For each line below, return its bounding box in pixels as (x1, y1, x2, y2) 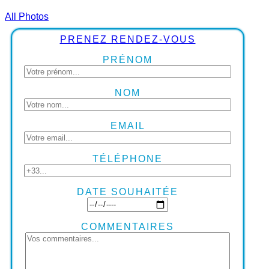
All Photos (5, 11, 49, 22)
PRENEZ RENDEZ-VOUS (59, 34, 196, 44)
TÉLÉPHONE (92, 153, 163, 164)
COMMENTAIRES (81, 221, 174, 232)
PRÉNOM (103, 54, 153, 65)
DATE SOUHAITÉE (77, 186, 178, 197)
